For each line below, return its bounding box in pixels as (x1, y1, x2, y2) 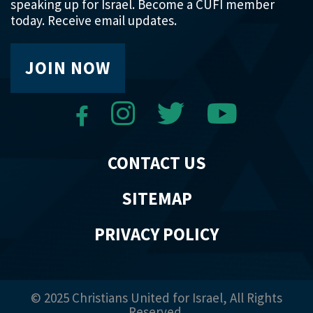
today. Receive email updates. (10, 12, 177, 29)
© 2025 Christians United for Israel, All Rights (31, 289, 282, 306)
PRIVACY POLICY (94, 223, 219, 245)
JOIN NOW (25, 57, 110, 79)
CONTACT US (107, 152, 206, 174)
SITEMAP (121, 187, 192, 210)
